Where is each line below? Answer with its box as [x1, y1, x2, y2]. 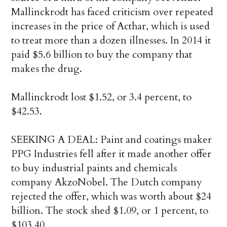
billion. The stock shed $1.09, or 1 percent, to [11, 204, 209, 218]
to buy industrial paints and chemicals [11, 161, 177, 175]
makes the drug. [11, 62, 83, 76]
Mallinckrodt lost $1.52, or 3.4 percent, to [11, 90, 192, 104]
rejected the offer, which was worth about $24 [11, 190, 212, 204]
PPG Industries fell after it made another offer [11, 147, 212, 161]
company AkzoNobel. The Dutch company [11, 175, 203, 190]
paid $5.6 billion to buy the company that [11, 48, 193, 62]
